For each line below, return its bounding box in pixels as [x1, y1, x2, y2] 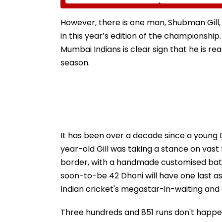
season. [60, 56, 90, 68]
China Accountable [69, 6, 139, 17]
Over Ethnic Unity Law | [69, 15, 150, 26]
